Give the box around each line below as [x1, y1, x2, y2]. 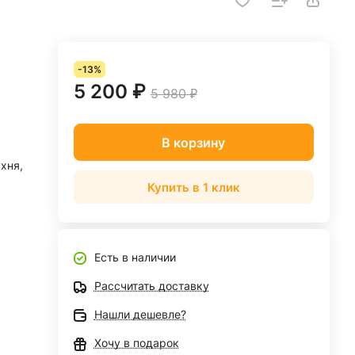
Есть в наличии [94, 250, 176, 264]
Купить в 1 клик [147, 179, 240, 195]
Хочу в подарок [94, 336, 179, 349]
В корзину [162, 134, 226, 151]
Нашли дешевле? [94, 307, 186, 321]
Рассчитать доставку [94, 279, 209, 292]
